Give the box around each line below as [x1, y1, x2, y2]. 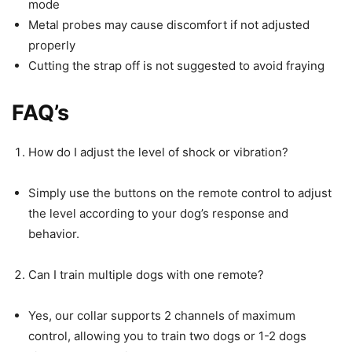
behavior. [28, 226, 79, 242]
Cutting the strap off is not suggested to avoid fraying [28, 58, 324, 74]
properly [28, 38, 75, 53]
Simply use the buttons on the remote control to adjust [28, 185, 332, 201]
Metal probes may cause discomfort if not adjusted [28, 17, 310, 33]
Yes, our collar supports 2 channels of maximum [28, 308, 295, 324]
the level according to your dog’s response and [28, 206, 288, 222]
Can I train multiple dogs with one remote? [28, 267, 264, 283]
